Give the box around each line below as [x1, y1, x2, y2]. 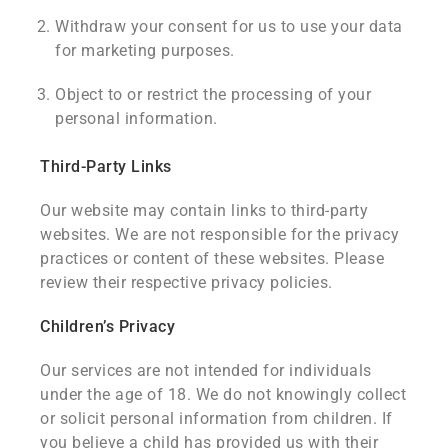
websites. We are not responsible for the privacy [40, 224, 399, 244]
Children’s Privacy [40, 316, 175, 336]
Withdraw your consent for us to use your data [55, 16, 403, 36]
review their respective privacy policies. [40, 272, 333, 292]
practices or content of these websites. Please [40, 248, 384, 268]
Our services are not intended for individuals [40, 360, 372, 380]
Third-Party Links [40, 156, 172, 176]
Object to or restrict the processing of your [55, 84, 371, 104]
